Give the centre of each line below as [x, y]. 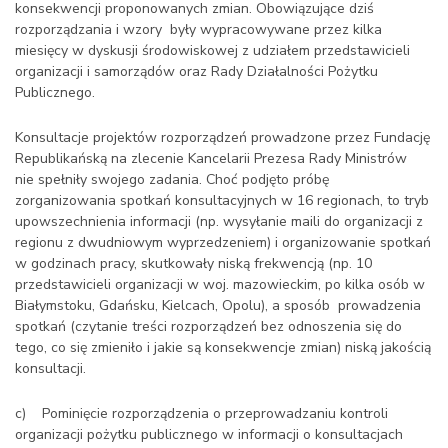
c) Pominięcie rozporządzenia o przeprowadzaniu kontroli [201, 413]
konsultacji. [50, 368]
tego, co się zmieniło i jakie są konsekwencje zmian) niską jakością [223, 347]
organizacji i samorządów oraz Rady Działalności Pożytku [196, 71]
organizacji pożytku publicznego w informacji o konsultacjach [209, 434]
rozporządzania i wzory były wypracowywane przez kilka [198, 29]
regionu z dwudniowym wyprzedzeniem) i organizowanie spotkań [223, 242]
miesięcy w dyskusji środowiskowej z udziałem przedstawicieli [212, 50]
